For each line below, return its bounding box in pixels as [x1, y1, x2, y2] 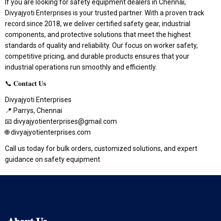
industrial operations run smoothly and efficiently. [5, 63, 157, 71]
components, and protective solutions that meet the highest [5, 30, 191, 38]
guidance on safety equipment [5, 155, 100, 163]
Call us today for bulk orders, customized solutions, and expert [5, 144, 197, 152]
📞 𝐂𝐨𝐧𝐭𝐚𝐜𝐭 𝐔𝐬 [5, 79, 46, 87]
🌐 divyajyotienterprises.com [5, 128, 91, 136]
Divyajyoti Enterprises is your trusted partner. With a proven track [5, 8, 204, 17]
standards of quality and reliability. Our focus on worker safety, [5, 41, 198, 49]
